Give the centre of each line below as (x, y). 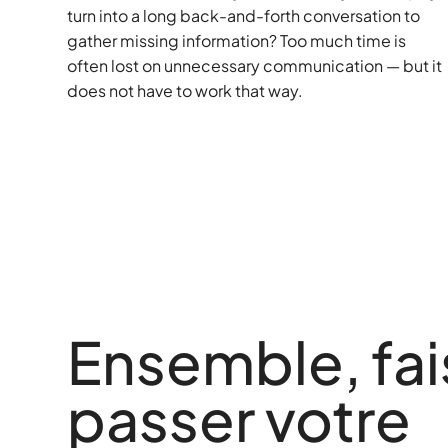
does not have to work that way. (185, 91)
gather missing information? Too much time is (237, 41)
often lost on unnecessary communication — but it (255, 66)
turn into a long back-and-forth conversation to (244, 16)
